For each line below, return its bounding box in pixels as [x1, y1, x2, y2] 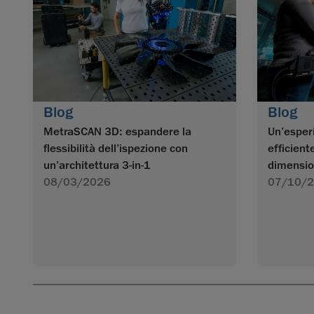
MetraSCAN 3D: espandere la [43, 124, 191, 139]
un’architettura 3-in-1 [43, 158, 151, 172]
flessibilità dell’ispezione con [43, 141, 188, 156]
